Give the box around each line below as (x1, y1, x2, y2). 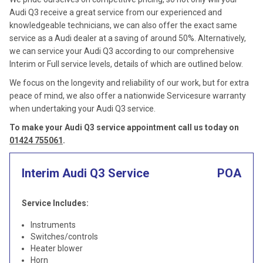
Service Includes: (22, 198, 89, 208)
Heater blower (31, 244, 83, 253)
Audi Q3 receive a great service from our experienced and (9, 8, 222, 17)
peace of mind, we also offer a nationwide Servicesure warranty (9, 91, 246, 100)
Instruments (31, 220, 76, 230)
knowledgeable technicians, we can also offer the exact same (9, 21, 237, 30)
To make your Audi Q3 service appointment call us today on (9, 123, 239, 132)
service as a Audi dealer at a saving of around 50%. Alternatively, (9, 33, 246, 43)
